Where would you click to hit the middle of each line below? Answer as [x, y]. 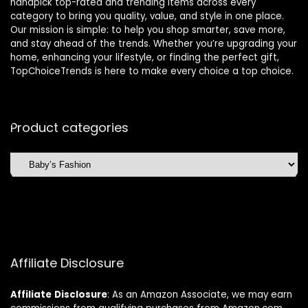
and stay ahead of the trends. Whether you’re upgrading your [154, 43]
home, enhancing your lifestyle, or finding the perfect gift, [145, 57]
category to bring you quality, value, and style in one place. [147, 16]
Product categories [69, 127]
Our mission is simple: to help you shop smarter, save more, [148, 30]
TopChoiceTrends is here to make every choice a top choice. [152, 71]
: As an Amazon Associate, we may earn [200, 294]
